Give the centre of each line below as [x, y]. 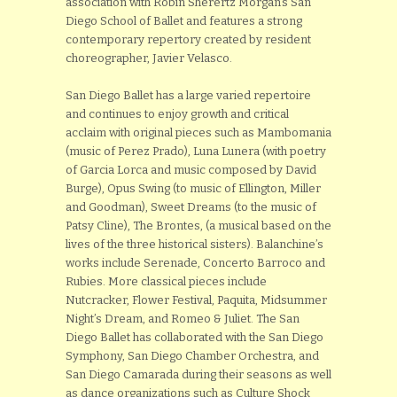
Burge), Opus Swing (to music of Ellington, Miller [193, 188]
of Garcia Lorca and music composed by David [191, 169]
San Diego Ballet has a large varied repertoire [188, 95]
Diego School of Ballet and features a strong [184, 20]
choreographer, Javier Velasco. [149, 58]
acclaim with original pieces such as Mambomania [198, 132]
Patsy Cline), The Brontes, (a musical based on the [198, 225]
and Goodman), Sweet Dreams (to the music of [191, 206]
